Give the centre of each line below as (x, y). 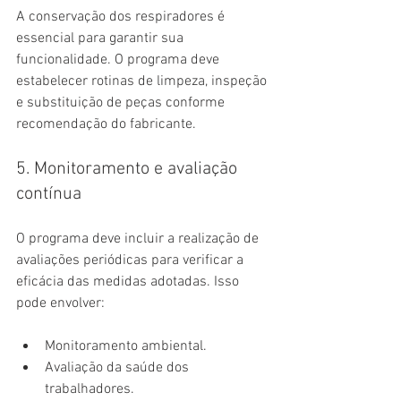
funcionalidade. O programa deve (119, 60)
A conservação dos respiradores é (122, 17)
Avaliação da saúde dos (119, 368)
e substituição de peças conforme (122, 103)
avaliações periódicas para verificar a (132, 261)
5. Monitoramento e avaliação (129, 170)
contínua (49, 195)
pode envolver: (60, 304)
